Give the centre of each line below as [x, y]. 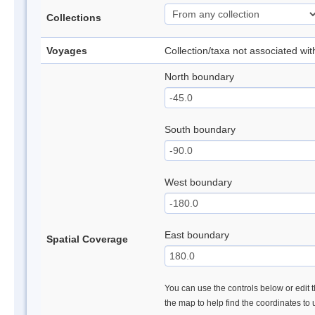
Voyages [67, 51]
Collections [74, 18]
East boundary [197, 235]
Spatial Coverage [87, 239]
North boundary [199, 77]
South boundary [200, 129]
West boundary [198, 182]
